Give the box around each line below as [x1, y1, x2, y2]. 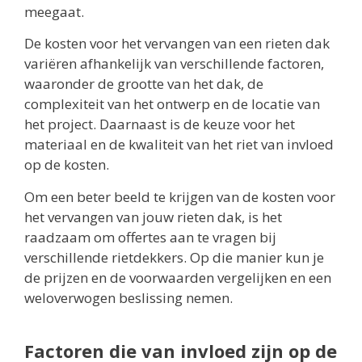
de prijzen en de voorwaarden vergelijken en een [24, 267, 331, 287]
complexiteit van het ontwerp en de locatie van [24, 95, 320, 114]
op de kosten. [24, 155, 109, 175]
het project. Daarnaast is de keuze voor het [24, 115, 295, 134]
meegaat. [24, 2, 84, 21]
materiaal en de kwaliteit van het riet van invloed [24, 135, 334, 154]
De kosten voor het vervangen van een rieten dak [24, 34, 330, 53]
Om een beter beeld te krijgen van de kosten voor [24, 187, 335, 206]
